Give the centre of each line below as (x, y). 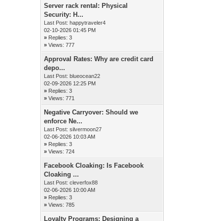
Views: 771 (62, 98)
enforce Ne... (63, 121)
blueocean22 (85, 76)
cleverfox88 (84, 183)
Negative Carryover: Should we (91, 112)
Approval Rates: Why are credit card (99, 59)
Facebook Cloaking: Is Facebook (94, 166)
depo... (55, 68)
